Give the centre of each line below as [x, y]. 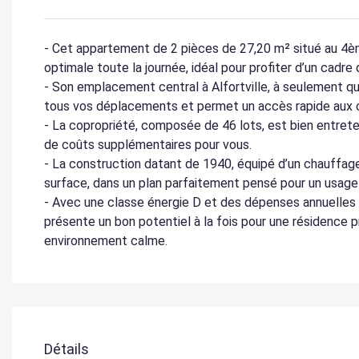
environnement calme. [106, 241]
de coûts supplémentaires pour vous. [148, 145]
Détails [67, 349]
